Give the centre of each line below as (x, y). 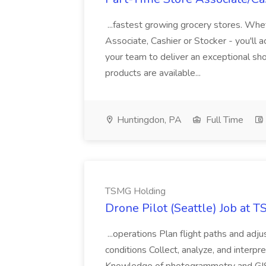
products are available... (154, 73)
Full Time (224, 120)
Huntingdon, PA (148, 120)
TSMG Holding (135, 191)
